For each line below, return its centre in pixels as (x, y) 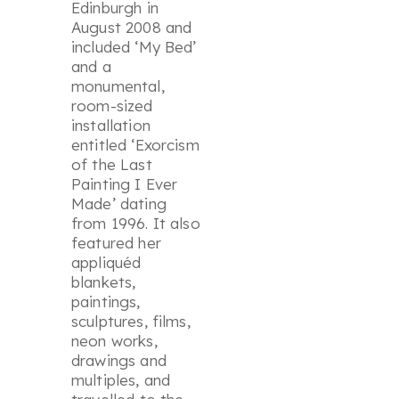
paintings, (106, 301)
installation (111, 125)
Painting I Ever (125, 184)
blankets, (104, 282)
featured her (116, 243)
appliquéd (106, 262)
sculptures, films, (131, 321)
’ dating (139, 204)
